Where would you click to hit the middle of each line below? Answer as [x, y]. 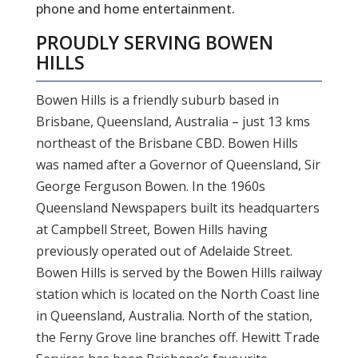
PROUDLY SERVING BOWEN [154, 42]
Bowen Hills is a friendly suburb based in [157, 99]
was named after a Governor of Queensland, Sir [178, 164]
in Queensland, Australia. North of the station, [174, 315]
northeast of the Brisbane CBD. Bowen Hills [167, 143]
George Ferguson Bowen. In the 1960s [150, 186]
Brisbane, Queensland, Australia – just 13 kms [173, 121]
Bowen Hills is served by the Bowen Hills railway [179, 272]
